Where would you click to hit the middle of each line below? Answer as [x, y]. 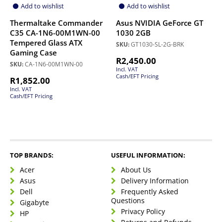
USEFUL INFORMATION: [148, 155]
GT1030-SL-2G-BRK [157, 45]
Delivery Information [155, 181]
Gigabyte [34, 203]
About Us [136, 170]
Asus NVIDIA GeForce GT [160, 23]
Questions [128, 201]
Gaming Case [33, 53]
